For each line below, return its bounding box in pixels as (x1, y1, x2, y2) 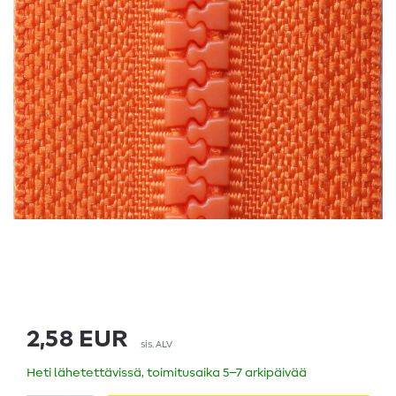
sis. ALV (141, 339, 172, 350)
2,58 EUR (27, 327, 128, 353)
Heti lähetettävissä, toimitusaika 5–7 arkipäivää (27, 367, 307, 380)
